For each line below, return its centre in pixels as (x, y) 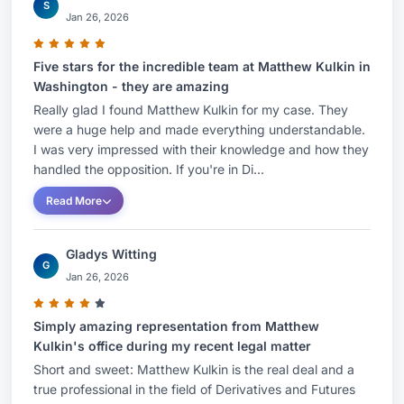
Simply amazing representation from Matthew (176, 326)
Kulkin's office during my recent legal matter (172, 346)
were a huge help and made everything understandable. (199, 129)
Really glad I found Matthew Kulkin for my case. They (191, 110)
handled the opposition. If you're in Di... (149, 169)
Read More (74, 201)
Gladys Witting (111, 254)
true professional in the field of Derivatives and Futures (194, 389)
